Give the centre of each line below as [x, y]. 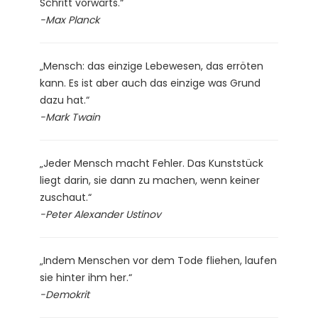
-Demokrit [65, 294]
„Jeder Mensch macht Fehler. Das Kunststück [152, 163]
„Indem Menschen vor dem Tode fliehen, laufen [158, 260]
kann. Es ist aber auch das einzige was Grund [150, 83]
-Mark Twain [70, 117]
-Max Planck [70, 20]
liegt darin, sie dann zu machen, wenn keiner [150, 180]
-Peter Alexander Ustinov [100, 214]
